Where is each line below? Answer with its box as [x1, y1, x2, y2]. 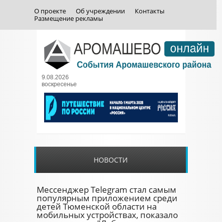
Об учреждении [75, 6, 125, 15]
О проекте [34, 6, 66, 15]
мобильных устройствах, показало [37, 209, 178, 221]
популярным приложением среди [37, 192, 177, 204]
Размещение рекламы [34, 14, 103, 23]
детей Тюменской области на [37, 201, 157, 212]
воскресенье [42, 81, 77, 88]
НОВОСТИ [93, 155, 128, 165]
